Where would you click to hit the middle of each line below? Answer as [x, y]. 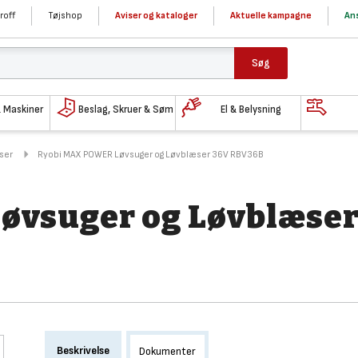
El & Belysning [251, 109]
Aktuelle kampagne [271, 16]
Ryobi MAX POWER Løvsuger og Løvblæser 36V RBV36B [151, 155]
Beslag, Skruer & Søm [125, 109]
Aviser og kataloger [156, 16]
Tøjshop [65, 16]
